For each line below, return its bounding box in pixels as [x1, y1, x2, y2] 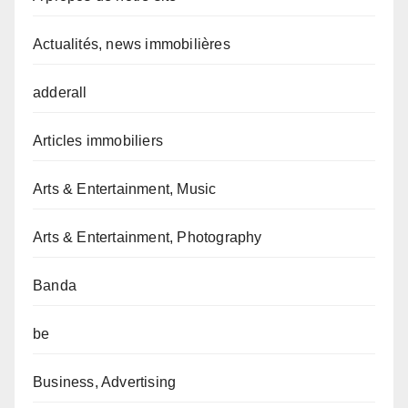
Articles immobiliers [33, 133, 163, 149]
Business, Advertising [33, 374, 177, 391]
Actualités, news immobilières [33, 36, 230, 53]
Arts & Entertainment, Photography [33, 229, 262, 246]
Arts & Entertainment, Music [33, 181, 217, 198]
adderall [33, 85, 87, 101]
